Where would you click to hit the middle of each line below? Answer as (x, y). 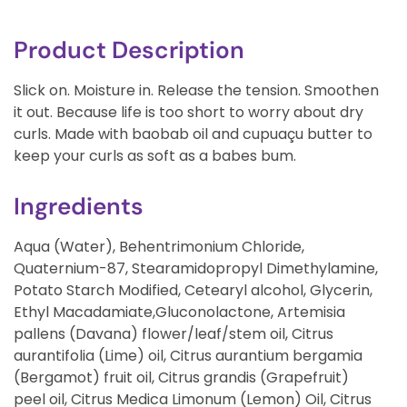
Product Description (129, 50)
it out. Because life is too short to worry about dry (189, 112)
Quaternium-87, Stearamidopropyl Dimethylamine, (196, 268)
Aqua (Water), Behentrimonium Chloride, (159, 246)
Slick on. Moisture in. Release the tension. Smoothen (196, 90)
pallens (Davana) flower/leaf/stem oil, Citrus (174, 333)
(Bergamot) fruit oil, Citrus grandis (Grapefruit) (181, 377)
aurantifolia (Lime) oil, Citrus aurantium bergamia (188, 355)
